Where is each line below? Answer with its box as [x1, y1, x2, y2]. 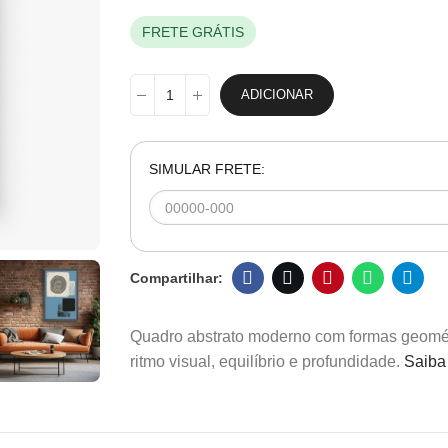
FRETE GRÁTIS [141, 24, 244, 40]
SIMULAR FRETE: [148, 161, 265, 177]
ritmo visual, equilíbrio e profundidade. [129, 353, 404, 370]
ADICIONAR [240, 87, 313, 102]
